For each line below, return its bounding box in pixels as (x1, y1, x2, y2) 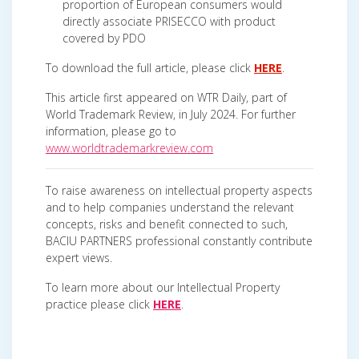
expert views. (46, 249, 112, 265)
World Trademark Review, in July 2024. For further (46, 106, 296, 122)
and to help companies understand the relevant (46, 199, 294, 215)
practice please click (46, 296, 153, 312)
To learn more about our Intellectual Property (46, 279, 280, 295)
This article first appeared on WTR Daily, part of (46, 89, 287, 105)
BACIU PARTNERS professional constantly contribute (46, 232, 313, 248)
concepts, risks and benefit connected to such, (46, 216, 288, 232)
